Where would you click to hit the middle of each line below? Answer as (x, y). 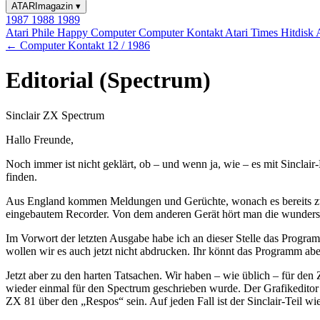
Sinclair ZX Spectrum (55, 115)
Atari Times (253, 32)
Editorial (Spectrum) (108, 80)
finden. (21, 176)
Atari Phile (31, 32)
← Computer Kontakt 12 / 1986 (78, 45)
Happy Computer (98, 32)
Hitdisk (298, 32)
